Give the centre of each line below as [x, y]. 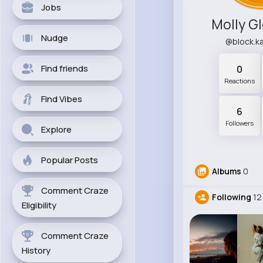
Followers [240, 123]
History [36, 250]
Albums [226, 171]
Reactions [240, 81]
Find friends [65, 68]
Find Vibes [62, 99]
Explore [56, 129]
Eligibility [39, 205]
